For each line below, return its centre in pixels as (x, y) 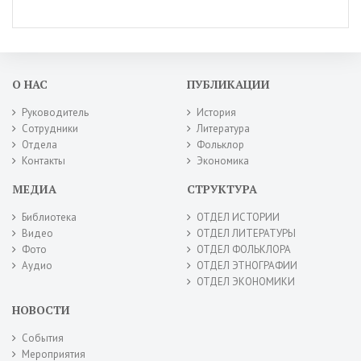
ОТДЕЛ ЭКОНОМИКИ (246, 282)
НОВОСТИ (41, 310)
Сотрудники (50, 129)
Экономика (223, 161)
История (217, 112)
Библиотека (49, 217)
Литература (224, 129)
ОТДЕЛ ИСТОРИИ (239, 217)
